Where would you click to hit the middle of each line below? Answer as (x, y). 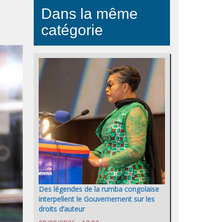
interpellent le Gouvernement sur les (97, 199)
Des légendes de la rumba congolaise (99, 189)
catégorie (72, 30)
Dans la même (89, 14)
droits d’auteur (62, 209)
